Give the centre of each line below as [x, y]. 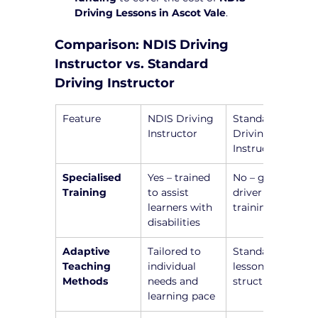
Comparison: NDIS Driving [144, 45]
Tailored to [176, 252]
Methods [86, 281]
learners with [182, 208]
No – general [266, 178]
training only [265, 208]
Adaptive [88, 252]
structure [256, 281]
